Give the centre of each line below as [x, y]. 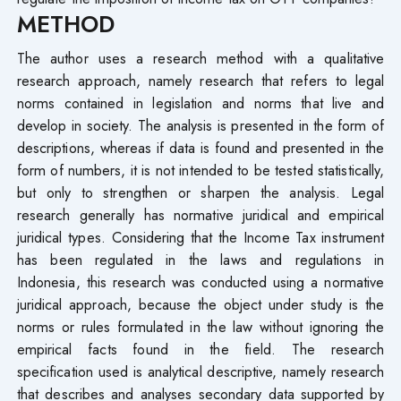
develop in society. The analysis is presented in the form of [200, 125]
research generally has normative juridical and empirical [200, 214]
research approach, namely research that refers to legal [200, 80]
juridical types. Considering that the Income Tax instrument [200, 237]
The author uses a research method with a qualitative [200, 58]
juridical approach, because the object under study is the [200, 304]
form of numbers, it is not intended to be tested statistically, [200, 170]
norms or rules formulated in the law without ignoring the [200, 326]
